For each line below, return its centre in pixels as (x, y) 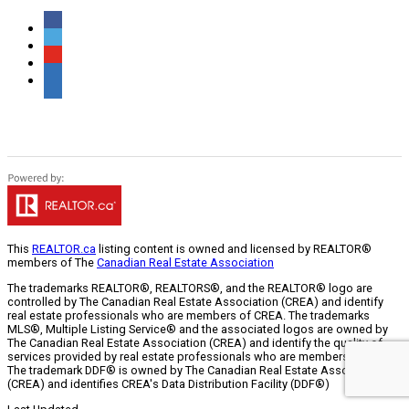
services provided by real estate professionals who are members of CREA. (203, 356)
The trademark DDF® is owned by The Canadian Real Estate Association (196, 370)
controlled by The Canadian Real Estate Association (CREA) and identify (195, 301)
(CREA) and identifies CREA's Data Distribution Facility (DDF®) (168, 383)
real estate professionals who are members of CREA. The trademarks (189, 315)
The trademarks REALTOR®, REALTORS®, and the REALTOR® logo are (190, 288)
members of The (52, 263)
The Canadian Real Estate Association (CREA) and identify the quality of (195, 342)
